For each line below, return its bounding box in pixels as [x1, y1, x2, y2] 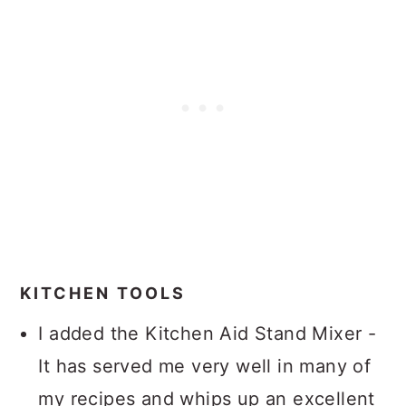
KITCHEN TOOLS [20, 284, 187, 303]
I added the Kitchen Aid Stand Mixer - [38, 323, 377, 344]
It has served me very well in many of [38, 355, 372, 377]
